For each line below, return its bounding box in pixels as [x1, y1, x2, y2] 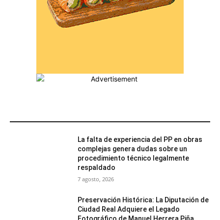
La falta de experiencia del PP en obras [78, 136, 203, 144]
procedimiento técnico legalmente [78, 154, 190, 163]
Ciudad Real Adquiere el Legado [78, 205, 180, 214]
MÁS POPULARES [16, 111, 71, 119]
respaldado [78, 164, 116, 172]
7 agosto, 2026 [78, 175, 114, 183]
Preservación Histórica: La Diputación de [78, 196, 209, 204]
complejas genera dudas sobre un [78, 145, 188, 153]
